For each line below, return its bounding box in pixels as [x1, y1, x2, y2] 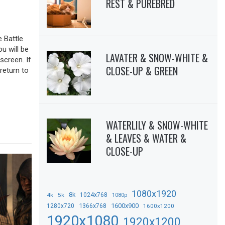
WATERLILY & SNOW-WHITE [106, 118, 208, 133]
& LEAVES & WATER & [106, 131, 187, 146]
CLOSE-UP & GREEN [106, 63, 178, 78]
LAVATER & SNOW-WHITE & [106, 50, 208, 65]
